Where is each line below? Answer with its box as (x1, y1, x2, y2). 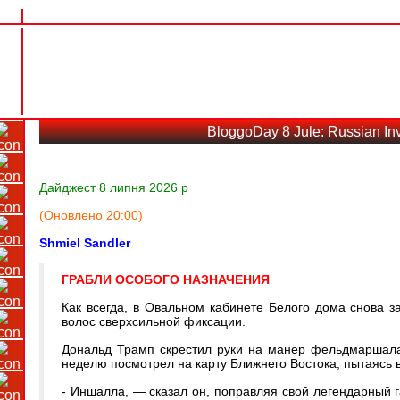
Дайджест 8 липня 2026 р (39, 180, 188, 195)
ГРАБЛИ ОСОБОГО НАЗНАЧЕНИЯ (62, 272, 270, 287)
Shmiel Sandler (39, 236, 130, 250)
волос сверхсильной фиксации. (62, 314, 246, 329)
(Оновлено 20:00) (39, 208, 143, 222)
